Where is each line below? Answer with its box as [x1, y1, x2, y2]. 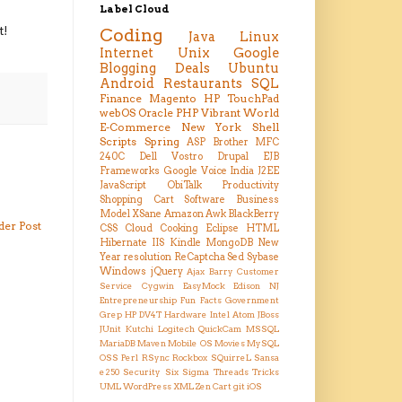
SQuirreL [210, 353, 251, 363]
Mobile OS [168, 338, 213, 349]
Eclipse [205, 223, 239, 235]
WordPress [123, 381, 171, 392]
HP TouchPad [204, 92, 279, 106]
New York [180, 120, 242, 135]
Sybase [247, 251, 279, 264]
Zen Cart [196, 381, 232, 392]
